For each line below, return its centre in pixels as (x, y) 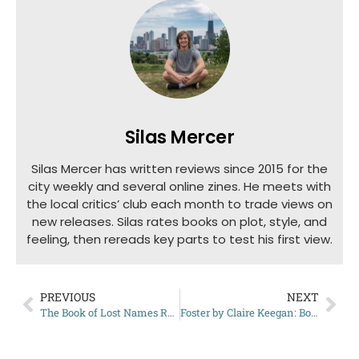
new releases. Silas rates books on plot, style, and (179, 221)
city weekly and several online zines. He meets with (179, 186)
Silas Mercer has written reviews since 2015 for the (179, 168)
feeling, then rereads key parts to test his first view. (179, 239)
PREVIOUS (68, 296)
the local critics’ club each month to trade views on (179, 204)
